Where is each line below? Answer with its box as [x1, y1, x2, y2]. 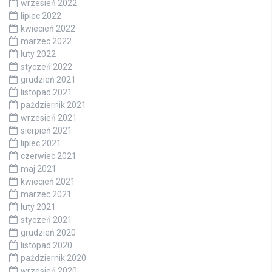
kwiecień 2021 [21, 177, 75, 187]
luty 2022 [21, 49, 56, 59]
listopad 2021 [21, 87, 72, 98]
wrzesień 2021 [21, 113, 77, 123]
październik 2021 [21, 100, 86, 110]
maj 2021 [21, 164, 56, 174]
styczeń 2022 [21, 62, 72, 72]
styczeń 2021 [21, 215, 72, 225]
